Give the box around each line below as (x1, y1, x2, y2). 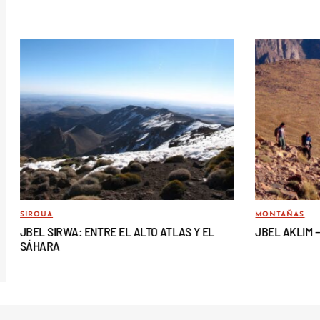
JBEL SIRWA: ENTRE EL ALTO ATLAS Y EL (20, 223, 214, 239)
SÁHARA (20, 237, 60, 254)
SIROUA (20, 210, 54, 219)
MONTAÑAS (255, 210, 305, 219)
